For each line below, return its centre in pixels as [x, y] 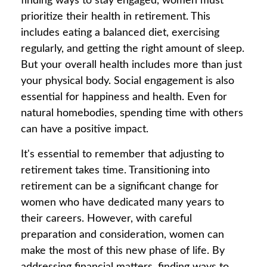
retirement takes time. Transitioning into [115, 170]
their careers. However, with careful [106, 219]
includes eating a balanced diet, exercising [120, 33]
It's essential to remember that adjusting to [122, 154]
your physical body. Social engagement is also [128, 81]
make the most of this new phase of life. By [123, 251]
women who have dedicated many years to [122, 203]
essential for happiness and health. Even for [124, 97]
